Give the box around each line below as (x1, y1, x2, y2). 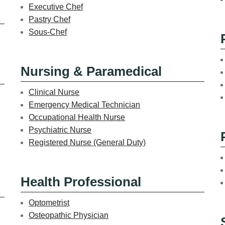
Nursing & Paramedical (21, 64, 162, 78)
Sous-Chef (29, 27, 67, 36)
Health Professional (21, 174, 142, 189)
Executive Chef (29, 2, 83, 11)
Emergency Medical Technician (29, 100, 141, 109)
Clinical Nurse (29, 87, 80, 96)
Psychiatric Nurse (29, 125, 92, 134)
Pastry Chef (29, 15, 71, 24)
